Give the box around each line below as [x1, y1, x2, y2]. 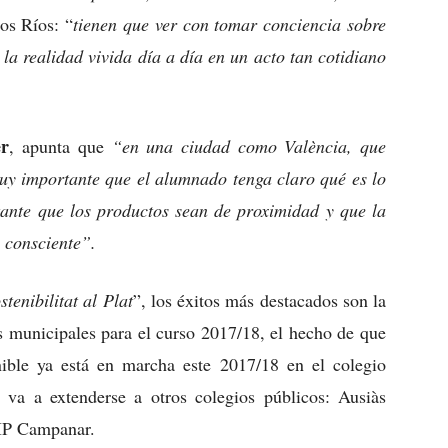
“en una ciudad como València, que [111, 134, 387, 158]
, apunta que [9, 134, 112, 158]
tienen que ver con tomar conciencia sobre [73, 12, 387, 36]
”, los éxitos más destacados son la [132, 288, 386, 312]
